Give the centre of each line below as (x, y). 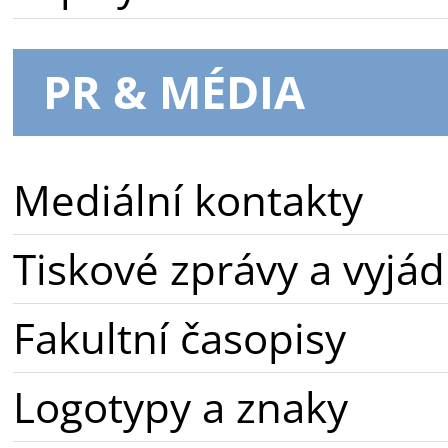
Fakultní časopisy (179, 338)
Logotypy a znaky (180, 407)
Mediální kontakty (188, 200)
